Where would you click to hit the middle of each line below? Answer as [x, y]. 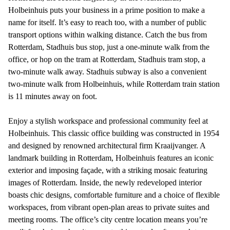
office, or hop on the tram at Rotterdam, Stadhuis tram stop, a [107, 59]
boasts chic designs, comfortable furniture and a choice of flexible [114, 195]
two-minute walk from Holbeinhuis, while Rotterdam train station [114, 84]
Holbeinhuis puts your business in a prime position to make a [107, 10]
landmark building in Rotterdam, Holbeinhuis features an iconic [111, 158]
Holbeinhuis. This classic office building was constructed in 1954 [114, 133]
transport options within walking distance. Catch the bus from [108, 34]
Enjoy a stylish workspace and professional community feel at [108, 121]
